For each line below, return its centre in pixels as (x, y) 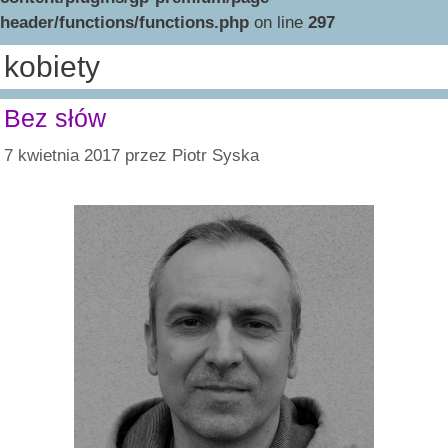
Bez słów (55, 117)
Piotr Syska (215, 156)
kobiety (52, 66)
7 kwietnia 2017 (62, 156)
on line (278, 22)
